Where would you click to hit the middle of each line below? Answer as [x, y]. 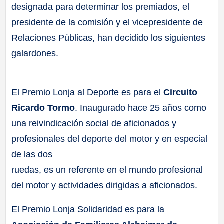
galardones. [35, 53]
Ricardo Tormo [43, 108]
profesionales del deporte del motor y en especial [110, 139]
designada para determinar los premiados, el [101, 7]
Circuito [181, 93]
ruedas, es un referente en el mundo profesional [107, 170]
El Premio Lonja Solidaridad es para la [88, 210]
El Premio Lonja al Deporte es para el [88, 93]
